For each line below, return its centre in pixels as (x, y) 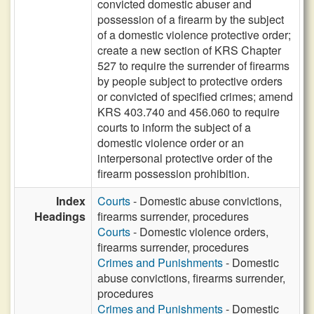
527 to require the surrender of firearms (193, 66)
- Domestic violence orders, (199, 232)
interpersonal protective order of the (185, 158)
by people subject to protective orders (190, 81)
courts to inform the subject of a (174, 127)
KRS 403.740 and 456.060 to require (189, 112)
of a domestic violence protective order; (194, 35)
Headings (60, 216)
